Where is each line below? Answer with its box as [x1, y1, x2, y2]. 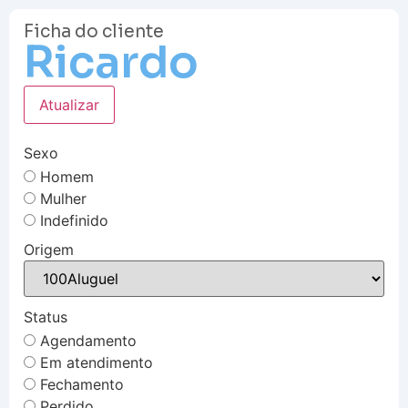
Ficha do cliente [24, 21, 164, 43]
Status [24, 308, 67, 326]
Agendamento [40, 331, 137, 350]
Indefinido [40, 210, 108, 229]
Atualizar [39, 96, 99, 114]
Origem [24, 240, 74, 259]
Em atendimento [40, 352, 153, 372]
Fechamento [40, 374, 124, 393]
